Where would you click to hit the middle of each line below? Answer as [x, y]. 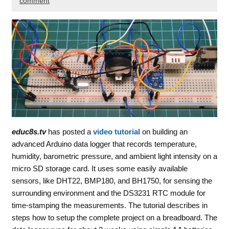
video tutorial [116, 132]
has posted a [69, 132]
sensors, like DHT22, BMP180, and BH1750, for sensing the [112, 181]
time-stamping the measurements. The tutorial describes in [109, 205]
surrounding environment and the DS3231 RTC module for [108, 193]
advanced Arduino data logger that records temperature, [104, 144]
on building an [164, 132]
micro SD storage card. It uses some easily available [99, 169]
